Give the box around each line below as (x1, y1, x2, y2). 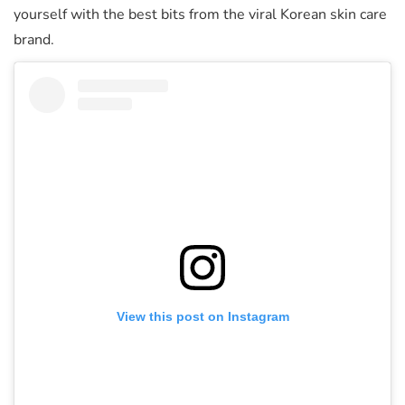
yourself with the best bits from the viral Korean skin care (14, 5, 387, 25)
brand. (14, 30, 54, 51)
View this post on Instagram (116, 309, 289, 325)
